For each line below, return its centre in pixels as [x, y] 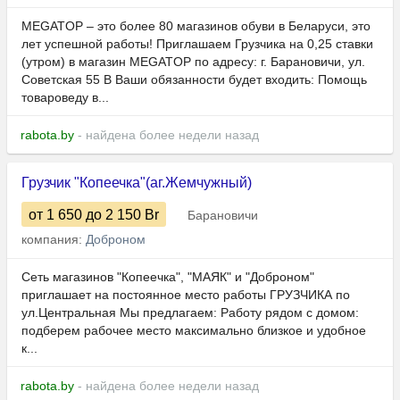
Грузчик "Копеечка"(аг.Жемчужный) [137, 183]
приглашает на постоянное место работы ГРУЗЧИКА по [186, 295]
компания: [54, 240]
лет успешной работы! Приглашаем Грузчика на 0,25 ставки [197, 44]
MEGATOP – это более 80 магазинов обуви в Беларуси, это [196, 26]
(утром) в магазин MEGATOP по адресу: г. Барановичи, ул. [193, 62]
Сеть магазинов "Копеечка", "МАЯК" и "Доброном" [168, 277]
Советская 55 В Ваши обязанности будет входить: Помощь [194, 80]
